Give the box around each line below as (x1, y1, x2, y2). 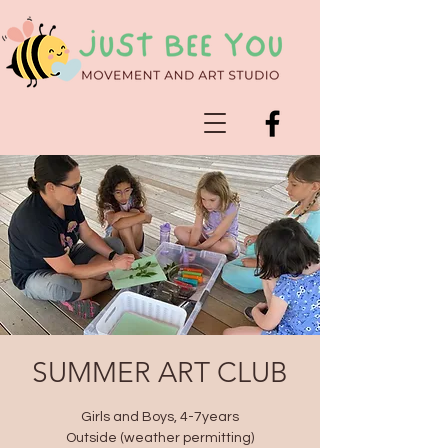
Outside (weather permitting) (66, 431, 254, 445)
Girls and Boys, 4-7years (81, 410, 239, 424)
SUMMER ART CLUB (32, 356, 288, 389)
